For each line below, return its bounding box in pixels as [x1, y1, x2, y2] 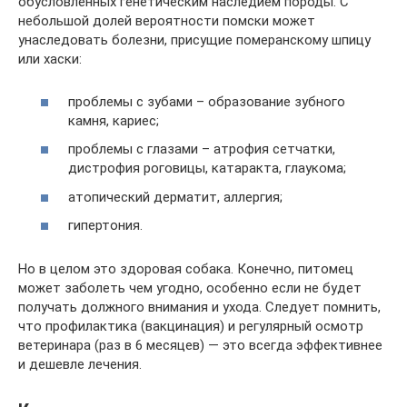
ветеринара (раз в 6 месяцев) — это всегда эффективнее [18, 337, 382, 354]
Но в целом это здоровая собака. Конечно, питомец [18, 261, 353, 278]
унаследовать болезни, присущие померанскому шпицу [18, 32, 371, 49]
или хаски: [18, 51, 82, 68]
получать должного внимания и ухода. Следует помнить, [18, 299, 381, 316]
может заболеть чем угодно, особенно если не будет [18, 280, 362, 297]
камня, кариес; [68, 112, 159, 129]
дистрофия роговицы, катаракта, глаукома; [68, 160, 346, 177]
